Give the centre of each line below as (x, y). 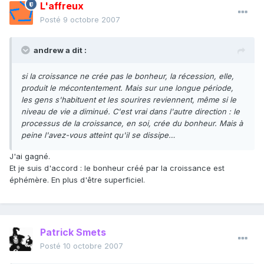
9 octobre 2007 (92, 20)
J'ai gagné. (30, 156)
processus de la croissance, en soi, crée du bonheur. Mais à (132, 123)
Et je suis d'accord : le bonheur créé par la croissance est (117, 168)
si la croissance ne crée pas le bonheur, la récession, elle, (128, 76)
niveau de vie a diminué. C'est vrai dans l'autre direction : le (131, 112)
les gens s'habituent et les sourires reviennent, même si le (129, 100)
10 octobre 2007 (93, 246)
